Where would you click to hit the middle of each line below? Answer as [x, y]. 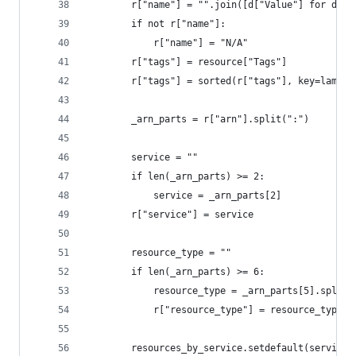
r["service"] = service [170, 215]
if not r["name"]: [156, 24]
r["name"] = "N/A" [167, 43]
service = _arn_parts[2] [184, 195]
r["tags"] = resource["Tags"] [187, 62]
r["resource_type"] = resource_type [215, 310]
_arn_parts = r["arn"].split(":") [198, 119]
